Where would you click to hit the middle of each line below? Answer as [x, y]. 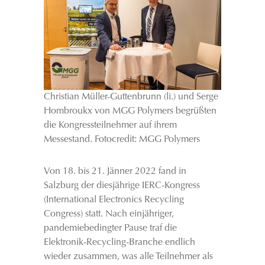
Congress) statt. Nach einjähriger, [109, 214]
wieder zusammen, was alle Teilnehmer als [128, 257]
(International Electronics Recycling [114, 200]
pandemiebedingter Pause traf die [110, 228]
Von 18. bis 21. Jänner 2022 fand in [115, 172]
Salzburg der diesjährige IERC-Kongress [122, 186]
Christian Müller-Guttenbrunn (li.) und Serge [131, 97]
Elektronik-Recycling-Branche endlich [119, 243]
